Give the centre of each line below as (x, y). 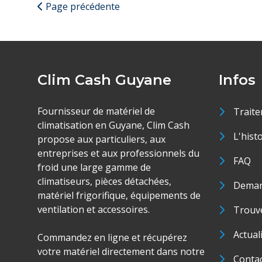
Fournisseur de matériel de (96, 111)
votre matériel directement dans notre (121, 251)
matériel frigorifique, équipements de (119, 195)
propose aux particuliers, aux (101, 139)
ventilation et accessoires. (94, 209)
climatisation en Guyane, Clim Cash (113, 125)
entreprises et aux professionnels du (118, 153)
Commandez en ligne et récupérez (112, 237)
